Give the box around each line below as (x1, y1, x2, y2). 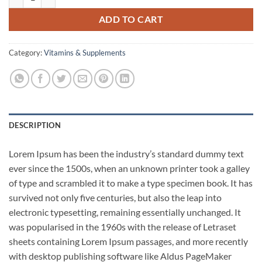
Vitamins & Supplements (44, 47, 126, 57)
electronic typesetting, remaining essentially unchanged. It (9, 206, 241, 218)
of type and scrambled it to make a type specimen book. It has (9, 177, 253, 188)
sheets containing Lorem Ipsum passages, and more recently (9, 235, 248, 247)
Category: (9, 47, 44, 57)
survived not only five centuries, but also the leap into (9, 191, 222, 203)
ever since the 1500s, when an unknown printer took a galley (9, 162, 250, 174)
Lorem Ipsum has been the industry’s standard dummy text (9, 147, 244, 159)
